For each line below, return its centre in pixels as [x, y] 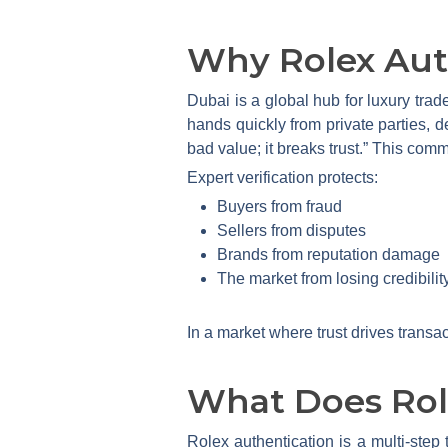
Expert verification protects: [282, 177]
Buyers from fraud [279, 206]
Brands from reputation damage [328, 254]
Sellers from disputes [291, 230]
